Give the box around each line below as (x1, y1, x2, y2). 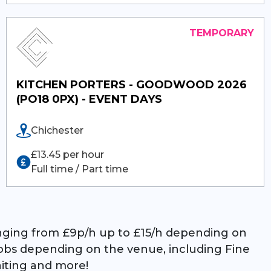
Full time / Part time (31, 163, 129, 175)
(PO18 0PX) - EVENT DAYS (16, 92, 163, 106)
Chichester (31, 124, 84, 136)
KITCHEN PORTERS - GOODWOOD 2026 (16, 77, 247, 91)
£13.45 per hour (31, 148, 105, 160)
